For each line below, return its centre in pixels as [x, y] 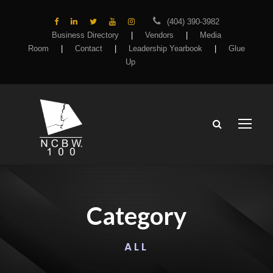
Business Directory [85, 35]
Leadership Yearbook [165, 48]
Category [136, 215]
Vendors [159, 35]
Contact [89, 48]
